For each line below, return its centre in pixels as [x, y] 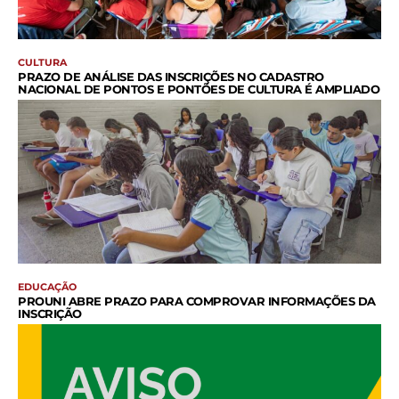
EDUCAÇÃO [47, 287]
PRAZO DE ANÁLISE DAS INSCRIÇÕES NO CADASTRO [171, 77]
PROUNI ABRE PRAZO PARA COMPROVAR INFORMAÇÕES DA [197, 301]
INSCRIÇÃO [50, 314]
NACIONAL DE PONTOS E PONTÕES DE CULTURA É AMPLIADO [199, 90]
